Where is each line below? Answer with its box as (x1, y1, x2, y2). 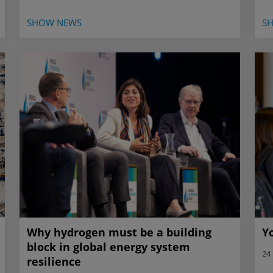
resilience (27, 254, 81, 269)
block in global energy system (27, 239, 190, 255)
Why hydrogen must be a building (27, 225, 211, 240)
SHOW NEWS (27, 16, 82, 29)
